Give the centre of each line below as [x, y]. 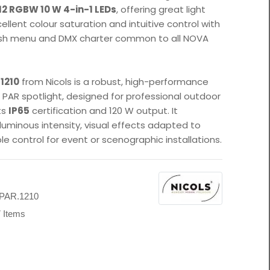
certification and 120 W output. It [104, 111]
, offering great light [161, 10]
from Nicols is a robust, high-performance [114, 82]
